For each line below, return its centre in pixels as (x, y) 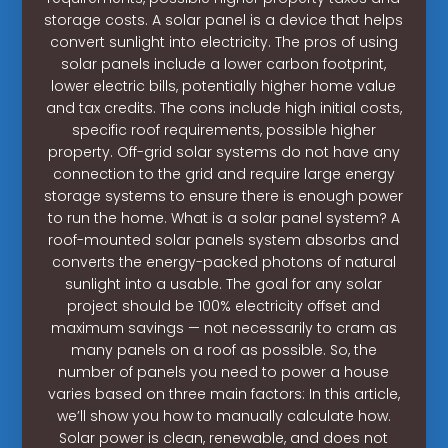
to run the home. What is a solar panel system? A (223, 217)
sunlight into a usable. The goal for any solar (224, 283)
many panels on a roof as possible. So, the (223, 349)
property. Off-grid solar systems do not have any (223, 151)
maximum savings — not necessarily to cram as (223, 327)
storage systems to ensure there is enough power (224, 195)
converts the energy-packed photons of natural (223, 261)
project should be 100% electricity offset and (224, 305)
